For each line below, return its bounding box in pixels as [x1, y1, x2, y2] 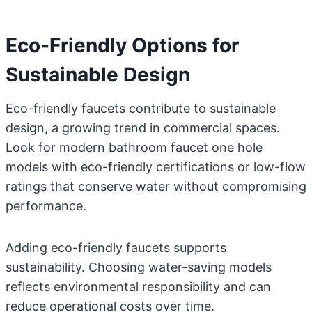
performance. [6, 198, 86, 213]
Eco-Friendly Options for [6, 33, 239, 57]
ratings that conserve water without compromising [6, 179, 306, 194]
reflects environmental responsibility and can [6, 279, 271, 294]
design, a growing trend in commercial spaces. [6, 120, 280, 135]
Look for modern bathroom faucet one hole [6, 140, 263, 155]
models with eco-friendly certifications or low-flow [6, 159, 306, 174]
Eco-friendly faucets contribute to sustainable [6, 101, 276, 116]
